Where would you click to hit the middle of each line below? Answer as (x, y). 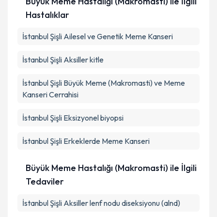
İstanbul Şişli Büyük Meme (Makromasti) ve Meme (104, 83)
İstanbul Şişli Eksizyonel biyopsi (73, 118)
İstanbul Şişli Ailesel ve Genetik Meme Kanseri (98, 36)
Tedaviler (45, 181)
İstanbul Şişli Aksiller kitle (63, 60)
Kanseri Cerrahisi (50, 94)
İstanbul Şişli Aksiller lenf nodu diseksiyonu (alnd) (101, 203)
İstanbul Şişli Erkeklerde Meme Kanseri (86, 141)
